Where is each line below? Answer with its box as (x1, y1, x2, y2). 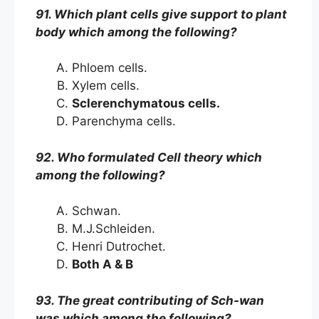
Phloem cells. (72, 61, 155, 75)
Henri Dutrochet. (72, 239, 169, 253)
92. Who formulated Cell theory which (36, 150, 262, 164)
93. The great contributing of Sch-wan (36, 293, 264, 308)
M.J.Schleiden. (72, 221, 159, 236)
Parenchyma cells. (72, 114, 179, 128)
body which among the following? (36, 24, 237, 39)
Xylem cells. (72, 78, 143, 93)
